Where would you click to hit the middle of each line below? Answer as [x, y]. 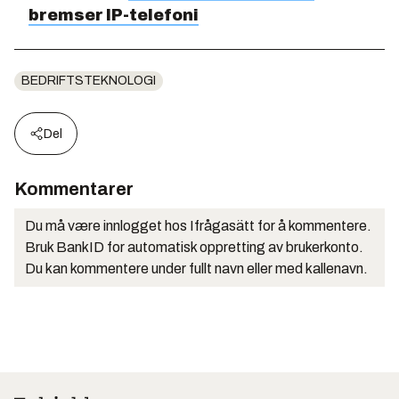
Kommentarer [74, 188]
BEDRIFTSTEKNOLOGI [89, 80]
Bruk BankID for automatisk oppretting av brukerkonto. [194, 247]
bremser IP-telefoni [114, 15]
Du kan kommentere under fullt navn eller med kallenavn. [196, 268]
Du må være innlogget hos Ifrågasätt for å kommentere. [198, 225]
